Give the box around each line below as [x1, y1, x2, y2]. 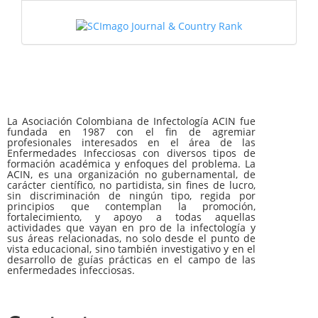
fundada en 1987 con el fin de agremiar [7, 124, 256, 138]
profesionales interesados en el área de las [7, 135, 256, 149]
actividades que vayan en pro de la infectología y [7, 220, 256, 234]
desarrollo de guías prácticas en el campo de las [7, 252, 256, 266]
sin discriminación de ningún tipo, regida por [7, 188, 256, 202]
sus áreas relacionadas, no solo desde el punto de [7, 231, 256, 245]
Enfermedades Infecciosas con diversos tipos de [7, 146, 256, 160]
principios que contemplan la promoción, [7, 199, 256, 213]
